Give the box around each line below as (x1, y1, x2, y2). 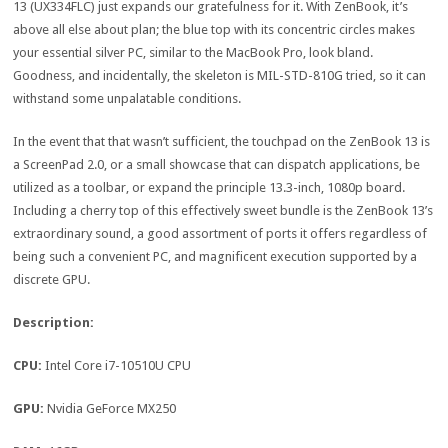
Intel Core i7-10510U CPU (45, 358, 192, 374)
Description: (13, 315, 95, 331)
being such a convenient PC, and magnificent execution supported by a (13, 249, 418, 265)
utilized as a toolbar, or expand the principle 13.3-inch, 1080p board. (13, 180, 406, 196)
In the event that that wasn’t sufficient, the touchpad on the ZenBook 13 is (13, 134, 431, 150)
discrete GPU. (13, 272, 91, 288)
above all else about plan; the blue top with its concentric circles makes (13, 22, 416, 38)
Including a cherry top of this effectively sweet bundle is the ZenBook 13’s (13, 203, 434, 219)
